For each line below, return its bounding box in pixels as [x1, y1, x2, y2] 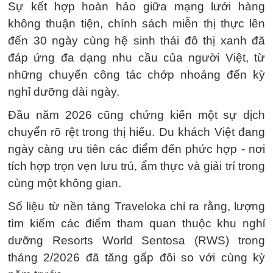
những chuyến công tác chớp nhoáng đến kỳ [8, 68, 265, 81]
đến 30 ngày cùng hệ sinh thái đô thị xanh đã [8, 34, 265, 47]
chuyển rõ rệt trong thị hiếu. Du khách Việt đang [8, 126, 265, 138]
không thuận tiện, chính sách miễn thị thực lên [8, 17, 265, 30]
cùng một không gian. [8, 177, 121, 190]
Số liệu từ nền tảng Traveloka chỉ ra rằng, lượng [8, 200, 265, 213]
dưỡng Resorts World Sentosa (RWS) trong [8, 234, 265, 247]
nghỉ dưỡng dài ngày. [8, 85, 119, 98]
